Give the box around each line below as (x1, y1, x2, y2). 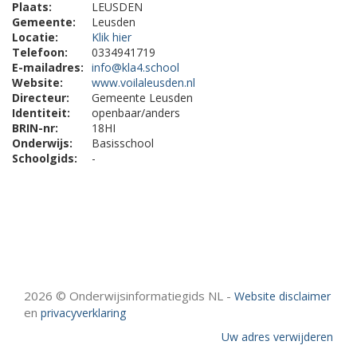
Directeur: (12, 90, 69, 106)
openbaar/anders (92, 105, 180, 121)
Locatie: (12, 29, 58, 45)
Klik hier (92, 29, 131, 45)
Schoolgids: (12, 151, 77, 167)
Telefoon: (12, 45, 68, 61)
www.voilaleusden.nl (92, 75, 195, 91)
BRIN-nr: (12, 120, 58, 136)
